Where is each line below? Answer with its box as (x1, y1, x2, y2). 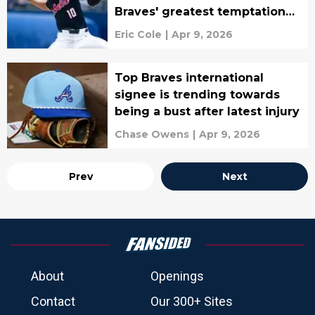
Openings (150, 269, 204, 283)
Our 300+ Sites (150, 294, 233, 309)
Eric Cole (114, 28, 162, 41)
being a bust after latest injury (114, 105, 300, 118)
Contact (31, 294, 75, 309)
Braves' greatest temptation (114, 5, 285, 18)
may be (114, 22, 160, 35)
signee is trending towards (114, 88, 280, 101)
